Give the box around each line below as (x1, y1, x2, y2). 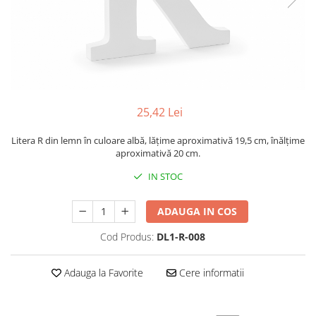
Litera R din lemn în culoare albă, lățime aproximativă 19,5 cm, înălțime (11, 133, 305, 147)
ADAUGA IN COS (157, 204, 238, 218)
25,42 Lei (136, 104, 183, 120)
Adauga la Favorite (61, 265, 143, 279)
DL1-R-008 (157, 229, 205, 243)
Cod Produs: (100, 229, 154, 243)
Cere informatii (176, 265, 244, 279)
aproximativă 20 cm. (116, 146, 200, 159)
